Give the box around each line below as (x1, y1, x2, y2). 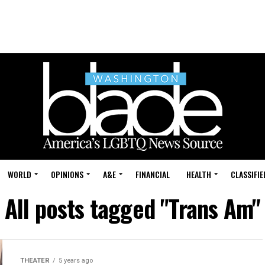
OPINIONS (51, 168, 83, 180)
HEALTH (186, 168, 211, 180)
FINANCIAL (135, 168, 170, 180)
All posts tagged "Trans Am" (4, 190, 261, 226)
